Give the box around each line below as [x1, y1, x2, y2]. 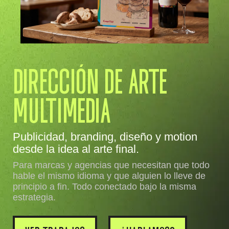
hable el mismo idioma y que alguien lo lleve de [13, 171, 205, 181]
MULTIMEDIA [13, 98, 111, 128]
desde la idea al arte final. [13, 143, 139, 156]
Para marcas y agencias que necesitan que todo [13, 160, 210, 171]
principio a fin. [13, 181, 72, 192]
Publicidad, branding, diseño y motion [13, 130, 197, 144]
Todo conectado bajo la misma [72, 181, 196, 192]
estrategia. [13, 192, 56, 203]
